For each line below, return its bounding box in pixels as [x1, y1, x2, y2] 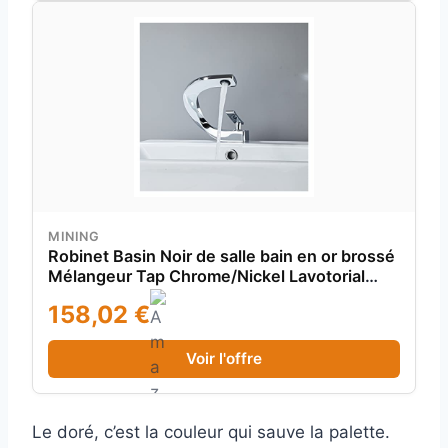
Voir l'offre [186, 348, 262, 368]
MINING [48, 228, 99, 244]
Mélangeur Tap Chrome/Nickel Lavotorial [48, 265, 365, 286]
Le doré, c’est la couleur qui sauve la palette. [32, 422, 390, 443]
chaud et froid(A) [48, 285, 180, 306]
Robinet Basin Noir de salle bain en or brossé [48, 245, 395, 266]
